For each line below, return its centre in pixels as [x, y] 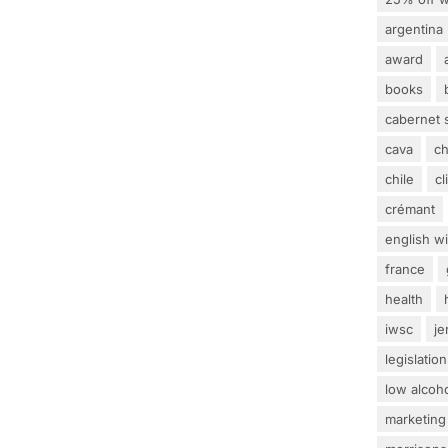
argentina [414, 28]
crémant [410, 208]
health [404, 298]
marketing [415, 418]
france [405, 268]
